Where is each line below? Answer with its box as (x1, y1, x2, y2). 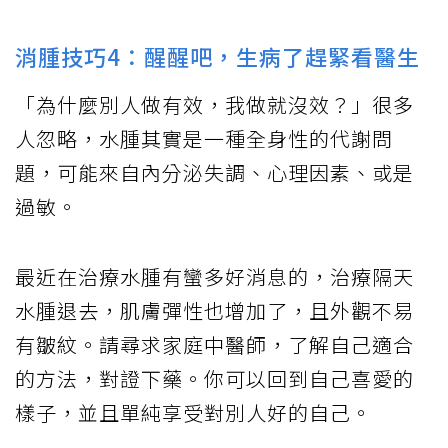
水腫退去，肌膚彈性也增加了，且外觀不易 (15, 296, 414, 326)
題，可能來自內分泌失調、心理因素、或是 (15, 158, 414, 188)
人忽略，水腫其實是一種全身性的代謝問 (15, 124, 393, 154)
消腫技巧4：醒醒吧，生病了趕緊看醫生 (15, 40, 420, 73)
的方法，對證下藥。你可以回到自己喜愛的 (15, 364, 414, 394)
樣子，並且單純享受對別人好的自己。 (15, 398, 372, 428)
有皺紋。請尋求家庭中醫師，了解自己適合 (15, 330, 414, 360)
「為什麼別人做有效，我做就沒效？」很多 (15, 90, 414, 120)
